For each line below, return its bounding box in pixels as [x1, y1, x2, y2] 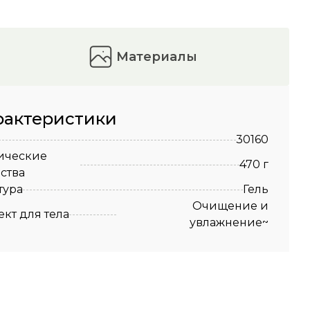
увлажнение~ [190, 216, 268, 229]
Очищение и [192, 199, 268, 212]
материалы [129, 48, 197, 64]
